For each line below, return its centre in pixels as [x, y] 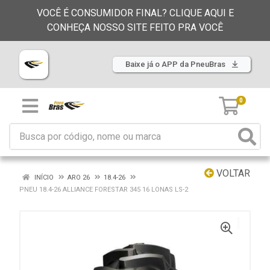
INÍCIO [43, 177]
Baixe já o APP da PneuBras [176, 64]
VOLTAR [232, 173]
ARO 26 [79, 177]
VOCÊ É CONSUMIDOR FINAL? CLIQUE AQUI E [135, 13]
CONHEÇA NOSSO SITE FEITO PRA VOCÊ [135, 27]
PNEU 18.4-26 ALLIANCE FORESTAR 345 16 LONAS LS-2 [104, 190]
